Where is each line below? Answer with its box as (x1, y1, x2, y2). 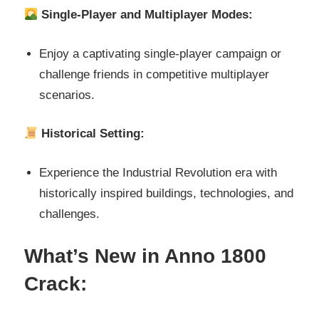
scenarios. (39, 88, 95, 102)
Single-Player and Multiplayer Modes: (41, 8, 253, 22)
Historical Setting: (41, 127, 145, 141)
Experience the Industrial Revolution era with (39, 165, 278, 179)
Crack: (24, 273, 87, 296)
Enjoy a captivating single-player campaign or (39, 46, 282, 61)
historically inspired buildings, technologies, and (39, 186, 294, 200)
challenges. (39, 206, 100, 221)
